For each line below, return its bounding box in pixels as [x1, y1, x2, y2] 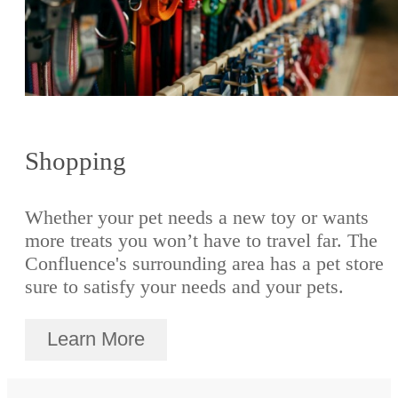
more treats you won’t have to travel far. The [25, 229, 378, 252]
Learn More [47, 328, 145, 351]
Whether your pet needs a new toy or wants [25, 206, 369, 229]
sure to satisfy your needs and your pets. [25, 275, 344, 298]
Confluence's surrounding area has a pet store [25, 252, 384, 275]
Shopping [25, 147, 126, 176]
